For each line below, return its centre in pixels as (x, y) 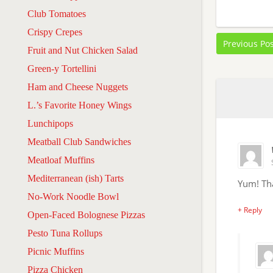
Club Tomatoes (57, 13)
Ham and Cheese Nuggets (78, 87)
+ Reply (250, 210)
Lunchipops (50, 123)
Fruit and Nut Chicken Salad (83, 50)
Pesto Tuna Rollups (65, 233)
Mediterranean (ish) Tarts (76, 178)
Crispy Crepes (55, 32)
